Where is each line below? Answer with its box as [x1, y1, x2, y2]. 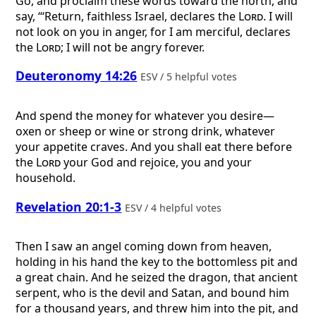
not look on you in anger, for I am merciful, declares [16, 23, 291, 39]
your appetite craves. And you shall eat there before [16, 139, 293, 154]
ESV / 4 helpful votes [125, 200, 225, 214]
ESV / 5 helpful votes [140, 70, 241, 84]
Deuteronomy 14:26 [16, 67, 138, 85]
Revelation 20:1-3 [16, 197, 122, 215]
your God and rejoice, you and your [61, 154, 253, 170]
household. [16, 170, 76, 186]
